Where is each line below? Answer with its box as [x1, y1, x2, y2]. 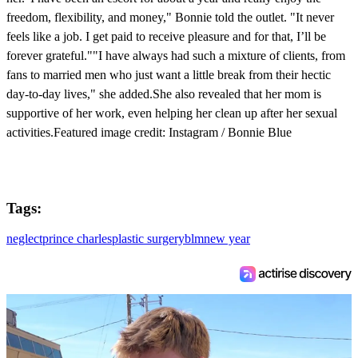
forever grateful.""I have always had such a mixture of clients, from [6, 48, 345, 62]
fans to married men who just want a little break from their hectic [6, 67, 331, 82]
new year [204, 232, 250, 246]
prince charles [42, 232, 112, 246]
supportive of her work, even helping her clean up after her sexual [6, 105, 337, 120]
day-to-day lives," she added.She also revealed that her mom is [6, 86, 321, 101]
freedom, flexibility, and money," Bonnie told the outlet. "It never [6, 10, 334, 24]
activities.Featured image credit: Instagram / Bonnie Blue [6, 125, 292, 139]
